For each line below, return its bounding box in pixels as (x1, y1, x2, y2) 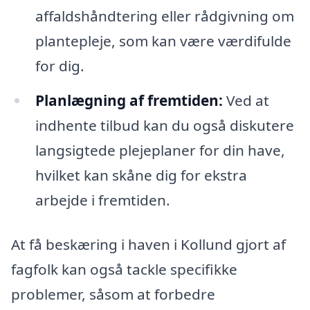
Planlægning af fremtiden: (35, 91, 223, 111)
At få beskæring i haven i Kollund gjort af (11, 234, 286, 254)
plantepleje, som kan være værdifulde (35, 31, 291, 51)
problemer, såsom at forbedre (11, 284, 215, 304)
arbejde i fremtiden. (35, 190, 170, 210)
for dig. (35, 56, 84, 76)
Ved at (222, 91, 269, 111)
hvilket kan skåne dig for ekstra (35, 165, 247, 185)
